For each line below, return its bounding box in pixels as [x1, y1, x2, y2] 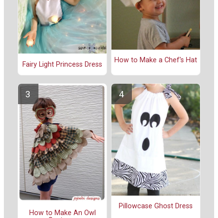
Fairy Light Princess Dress [22, 60, 102, 69]
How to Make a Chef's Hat [114, 56, 197, 65]
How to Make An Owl [29, 208, 96, 217]
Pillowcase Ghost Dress [119, 202, 193, 211]
